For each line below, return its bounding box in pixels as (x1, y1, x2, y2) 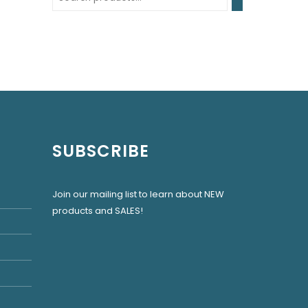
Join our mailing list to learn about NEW (52, 188, 224, 201)
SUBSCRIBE (52, 140, 149, 163)
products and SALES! (52, 204, 143, 218)
